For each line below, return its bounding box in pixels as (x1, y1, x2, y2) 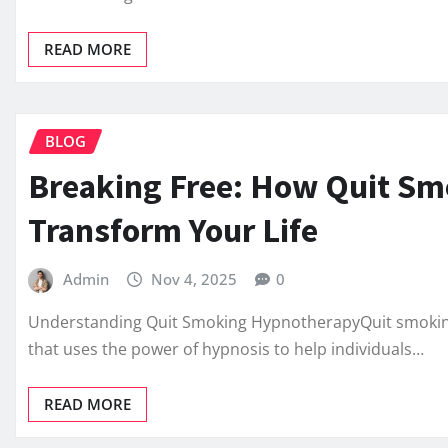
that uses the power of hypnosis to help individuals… (28, 338, 424, 361)
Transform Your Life (28, 208, 318, 251)
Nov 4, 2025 (151, 268, 238, 289)
